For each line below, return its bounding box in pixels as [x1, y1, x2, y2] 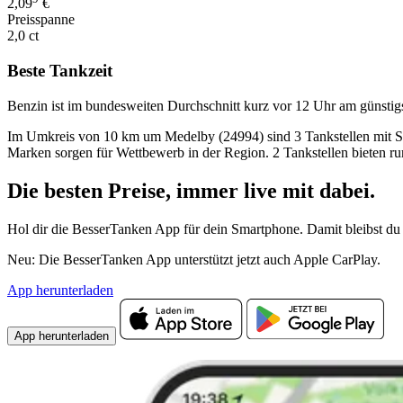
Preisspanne [7, 12, 75, 28]
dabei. [314, 178, 375, 202]
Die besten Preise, [7, 178, 176, 202]
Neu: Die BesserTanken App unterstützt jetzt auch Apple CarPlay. [7, 251, 381, 267]
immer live [176, 178, 282, 202]
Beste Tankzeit [7, 61, 112, 81]
